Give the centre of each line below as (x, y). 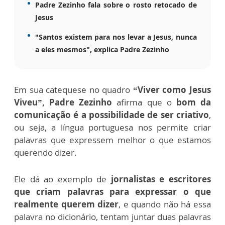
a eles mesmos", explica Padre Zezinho (102, 49)
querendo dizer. (45, 152)
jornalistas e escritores (159, 179)
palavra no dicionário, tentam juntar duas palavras (113, 216)
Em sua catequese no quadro (74, 89)
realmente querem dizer (67, 204)
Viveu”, (29, 102)
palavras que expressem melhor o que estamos (113, 140)
